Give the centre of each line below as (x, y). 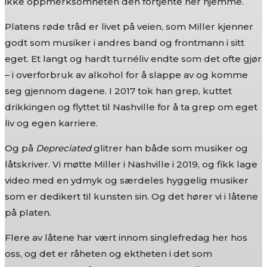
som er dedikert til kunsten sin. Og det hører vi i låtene (131, 196)
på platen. (28, 212)
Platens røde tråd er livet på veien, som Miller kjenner (129, 27)
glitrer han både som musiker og (170, 148)
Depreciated (63, 148)
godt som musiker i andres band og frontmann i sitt (125, 43)
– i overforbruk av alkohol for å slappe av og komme (126, 75)
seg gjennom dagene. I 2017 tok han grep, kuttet (118, 91)
